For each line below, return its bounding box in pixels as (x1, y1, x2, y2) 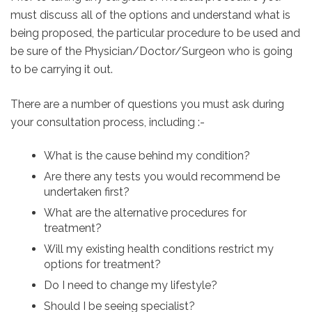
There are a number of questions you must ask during (10, 97, 284, 111)
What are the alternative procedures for (44, 205, 247, 219)
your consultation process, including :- (10, 115, 205, 129)
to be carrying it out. (10, 62, 113, 76)
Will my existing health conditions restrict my (44, 242, 274, 256)
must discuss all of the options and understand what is (10, 8, 290, 22)
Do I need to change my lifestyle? (44, 278, 217, 292)
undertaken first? (44, 185, 130, 198)
